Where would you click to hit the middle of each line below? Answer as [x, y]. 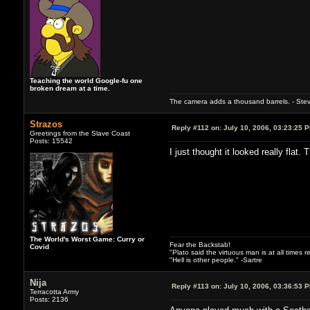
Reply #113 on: [196, 286]
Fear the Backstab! [200, 244]
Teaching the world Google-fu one [86, 80]
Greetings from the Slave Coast [80, 133]
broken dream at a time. [70, 88]
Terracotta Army [54, 291]
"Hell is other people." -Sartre [216, 259]
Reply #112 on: [196, 127]
